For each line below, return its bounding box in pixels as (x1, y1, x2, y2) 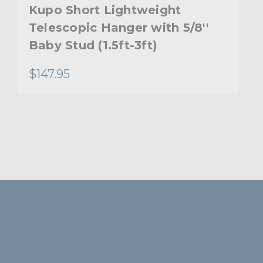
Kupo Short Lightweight (28, 2, 181, 17)
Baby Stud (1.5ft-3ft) (28, 38, 158, 52)
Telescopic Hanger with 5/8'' (28, 20, 208, 35)
